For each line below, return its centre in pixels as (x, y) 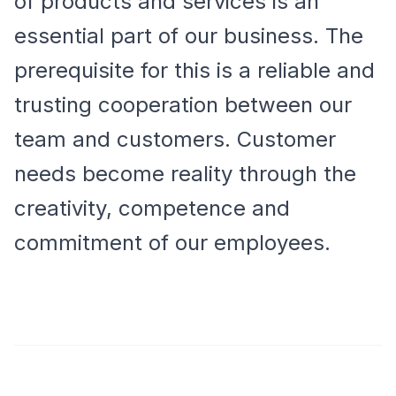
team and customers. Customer (175, 139)
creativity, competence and (152, 208)
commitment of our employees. (172, 243)
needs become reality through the (185, 174)
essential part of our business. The (189, 36)
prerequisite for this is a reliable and (194, 70)
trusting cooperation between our (183, 105)
